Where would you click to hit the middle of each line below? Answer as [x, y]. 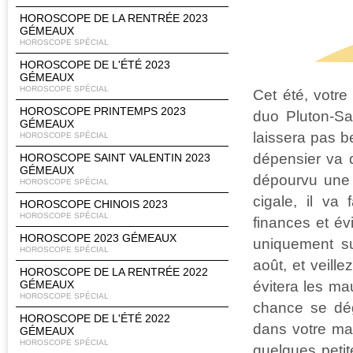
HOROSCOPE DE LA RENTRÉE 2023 [114, 18]
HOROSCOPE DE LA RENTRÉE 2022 [114, 272]
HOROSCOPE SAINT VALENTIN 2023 [115, 158]
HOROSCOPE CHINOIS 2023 [94, 204]
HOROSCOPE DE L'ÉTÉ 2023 [95, 65]
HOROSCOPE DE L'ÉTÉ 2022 [95, 318]
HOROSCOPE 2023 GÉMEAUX [98, 238]
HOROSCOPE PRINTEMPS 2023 [103, 111]
